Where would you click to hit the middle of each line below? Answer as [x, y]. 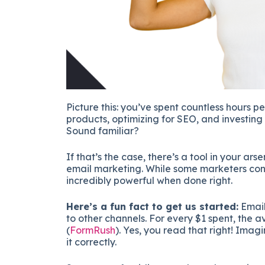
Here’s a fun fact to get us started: [152, 207]
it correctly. [91, 242]
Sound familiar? [104, 131]
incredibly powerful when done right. [149, 181]
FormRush [93, 230]
